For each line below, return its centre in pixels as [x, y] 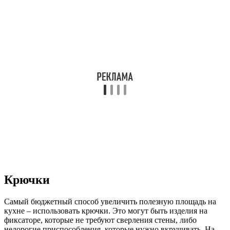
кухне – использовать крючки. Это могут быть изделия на [106, 210]
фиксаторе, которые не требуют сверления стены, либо [100, 220]
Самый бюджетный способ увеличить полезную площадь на [110, 201]
